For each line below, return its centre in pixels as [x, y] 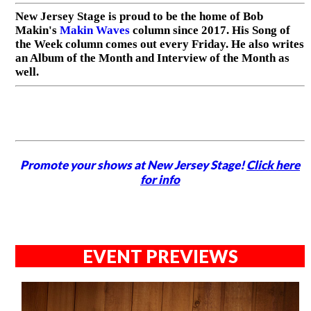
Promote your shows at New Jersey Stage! [134, 165]
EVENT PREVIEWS [160, 256]
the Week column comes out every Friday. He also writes [159, 44]
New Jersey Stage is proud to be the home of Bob [139, 17]
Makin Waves [94, 31]
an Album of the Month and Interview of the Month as [152, 58]
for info [160, 179]
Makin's [37, 31]
